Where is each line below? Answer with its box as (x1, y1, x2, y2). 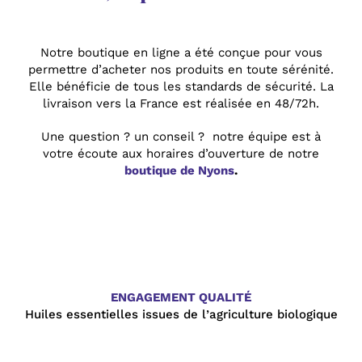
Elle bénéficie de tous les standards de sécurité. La (28, 79, 334, 94)
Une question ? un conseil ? (41, 129, 204, 144)
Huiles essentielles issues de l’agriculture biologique (24, 306, 338, 322)
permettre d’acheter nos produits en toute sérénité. (28, 62, 334, 77)
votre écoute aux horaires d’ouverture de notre (43, 146, 319, 161)
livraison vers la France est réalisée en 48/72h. (43, 96, 319, 111)
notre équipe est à (213, 129, 321, 144)
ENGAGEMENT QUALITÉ (111, 289, 251, 305)
